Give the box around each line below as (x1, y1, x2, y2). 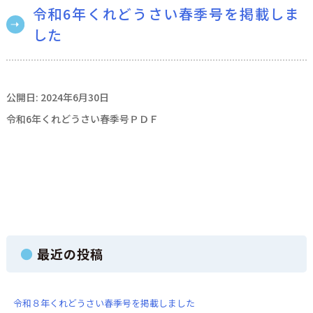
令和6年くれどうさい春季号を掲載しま (32, 3, 301, 24)
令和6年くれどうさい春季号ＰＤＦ (6, 112, 159, 126)
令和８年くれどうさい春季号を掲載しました (13, 296, 195, 310)
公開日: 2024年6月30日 (6, 90, 109, 104)
